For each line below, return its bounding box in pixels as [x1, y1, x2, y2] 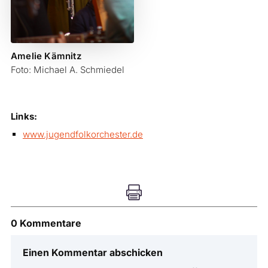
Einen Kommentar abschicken [22, 246, 163, 259]
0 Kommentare [10, 217, 81, 230]
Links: [10, 111, 38, 123]
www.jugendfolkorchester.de [22, 129, 143, 141]
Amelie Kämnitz [10, 50, 81, 62]
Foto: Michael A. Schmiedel [10, 64, 124, 76]
